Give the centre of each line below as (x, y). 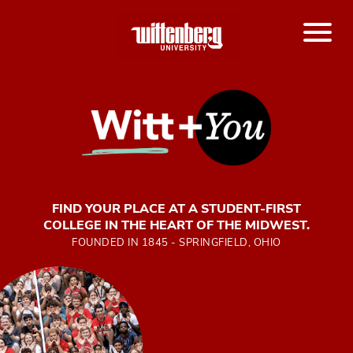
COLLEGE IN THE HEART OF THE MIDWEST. (176, 225)
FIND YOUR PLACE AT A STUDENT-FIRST (176, 208)
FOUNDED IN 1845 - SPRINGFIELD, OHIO (176, 243)
